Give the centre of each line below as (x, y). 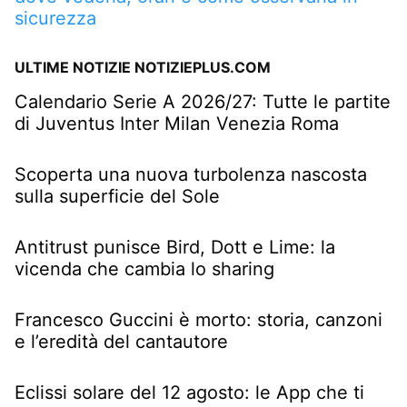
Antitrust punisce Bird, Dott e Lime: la (175, 247)
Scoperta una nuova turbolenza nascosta (191, 174)
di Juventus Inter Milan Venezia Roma (177, 123)
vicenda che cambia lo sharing (144, 268)
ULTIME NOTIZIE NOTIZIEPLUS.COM (143, 67)
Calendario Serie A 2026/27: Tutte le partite (203, 101)
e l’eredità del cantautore (121, 341)
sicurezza (55, 18)
